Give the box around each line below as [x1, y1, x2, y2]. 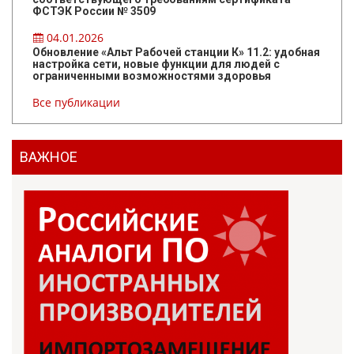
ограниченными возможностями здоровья [32, 70, 271, 83]
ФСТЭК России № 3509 [32, 5, 156, 18]
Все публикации [32, 95, 120, 111]
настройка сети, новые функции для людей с [32, 58, 280, 71]
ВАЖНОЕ [20, 149, 77, 166]
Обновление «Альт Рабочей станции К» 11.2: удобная [32, 46, 320, 59]
